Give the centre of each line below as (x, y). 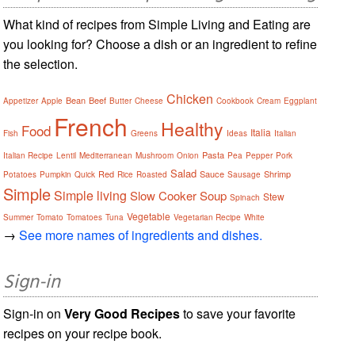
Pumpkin (56, 174)
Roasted (152, 174)
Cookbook (235, 100)
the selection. (41, 63)
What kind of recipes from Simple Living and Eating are (157, 24)
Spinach (245, 197)
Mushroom (155, 155)
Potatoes (20, 174)
